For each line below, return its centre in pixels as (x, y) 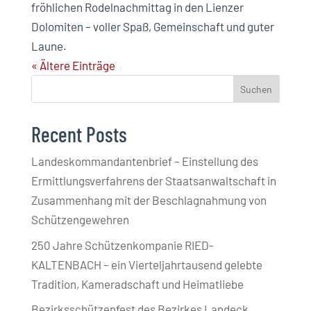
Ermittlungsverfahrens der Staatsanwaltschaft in (153, 181)
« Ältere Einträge (73, 66)
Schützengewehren (80, 220)
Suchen (257, 89)
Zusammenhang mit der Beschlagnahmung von (149, 200)
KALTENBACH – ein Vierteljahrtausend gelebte (146, 264)
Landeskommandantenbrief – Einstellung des (144, 161)
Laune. (49, 46)
